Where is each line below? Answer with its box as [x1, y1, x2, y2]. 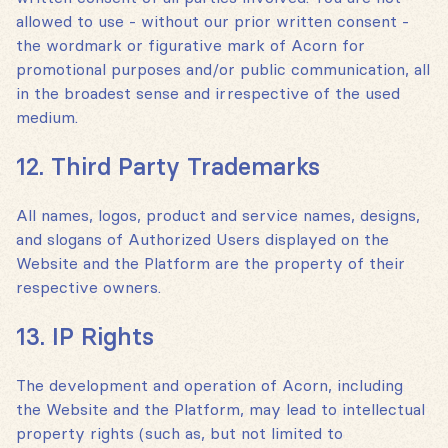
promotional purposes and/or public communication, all [16, 60, 430, 79]
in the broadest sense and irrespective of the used [16, 84, 400, 103]
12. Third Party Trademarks [16, 152, 320, 181]
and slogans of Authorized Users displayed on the [16, 230, 389, 249]
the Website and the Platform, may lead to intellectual [16, 400, 425, 419]
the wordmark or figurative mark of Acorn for [16, 36, 365, 55]
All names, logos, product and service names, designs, [16, 206, 420, 225]
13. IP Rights [16, 322, 154, 351]
